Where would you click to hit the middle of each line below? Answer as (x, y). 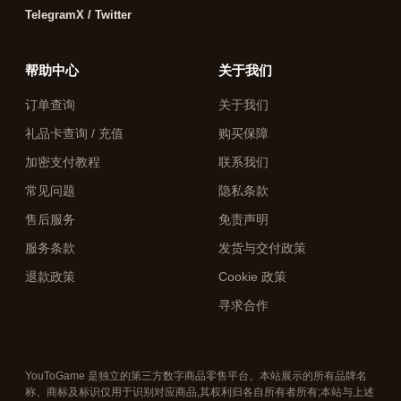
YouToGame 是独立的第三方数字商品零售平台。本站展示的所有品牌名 (196, 376)
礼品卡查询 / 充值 (74, 134)
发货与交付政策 (262, 248)
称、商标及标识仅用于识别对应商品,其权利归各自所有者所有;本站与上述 (200, 392)
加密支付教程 (63, 162)
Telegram (51, 15)
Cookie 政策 (252, 277)
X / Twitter (104, 15)
